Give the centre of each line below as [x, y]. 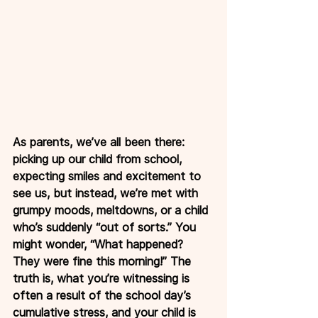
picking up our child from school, [99, 159]
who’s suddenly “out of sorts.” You [106, 227]
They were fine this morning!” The [104, 261]
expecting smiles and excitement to [109, 176]
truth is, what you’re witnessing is [103, 278]
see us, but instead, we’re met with [107, 193]
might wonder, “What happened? [100, 244]
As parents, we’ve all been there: [100, 142]
